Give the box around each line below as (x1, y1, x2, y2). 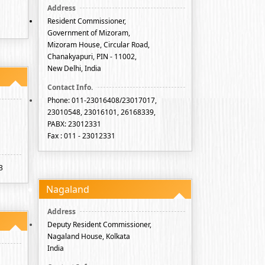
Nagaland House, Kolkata (47, 231, 130, 241)
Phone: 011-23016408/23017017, (47, 95, 157, 105)
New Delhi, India (47, 63, 101, 73)
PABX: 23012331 (47, 119, 101, 129)
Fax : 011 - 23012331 (47, 131, 115, 141)
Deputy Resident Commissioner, (47, 219, 151, 230)
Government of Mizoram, (47, 28, 130, 38)
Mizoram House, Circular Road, (47, 40, 150, 50)
